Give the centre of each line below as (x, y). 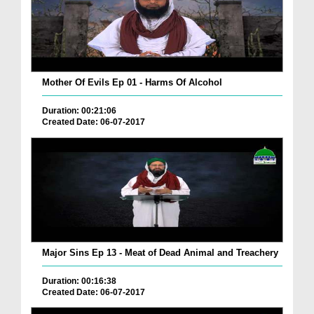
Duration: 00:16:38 (79, 281)
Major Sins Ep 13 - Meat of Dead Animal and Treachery (160, 252)
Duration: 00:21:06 (79, 111)
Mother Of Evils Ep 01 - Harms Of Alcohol (132, 83)
